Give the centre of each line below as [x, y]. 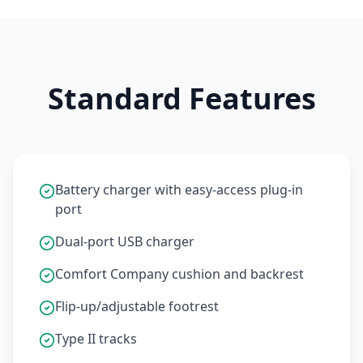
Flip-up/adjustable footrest [137, 306]
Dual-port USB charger [125, 241]
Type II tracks [96, 338]
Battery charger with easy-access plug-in [179, 189]
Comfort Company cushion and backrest [179, 273]
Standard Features [181, 98]
